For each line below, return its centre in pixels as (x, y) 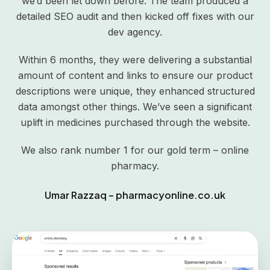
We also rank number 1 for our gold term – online (135, 150)
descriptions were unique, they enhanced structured (135, 91)
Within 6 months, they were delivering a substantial (135, 60)
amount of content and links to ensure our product (135, 76)
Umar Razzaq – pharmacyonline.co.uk (135, 195)
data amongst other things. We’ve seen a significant (135, 107)
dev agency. (135, 32)
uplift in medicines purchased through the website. (135, 123)
